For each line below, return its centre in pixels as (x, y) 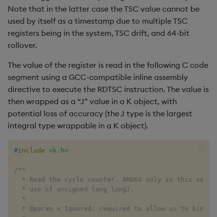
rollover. (23, 45)
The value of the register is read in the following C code (108, 65)
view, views (145, 120)
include (31, 151)
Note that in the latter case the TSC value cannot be (104, 9)
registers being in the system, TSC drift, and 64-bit (99, 33)
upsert (137, 49)
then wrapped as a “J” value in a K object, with (92, 101)
